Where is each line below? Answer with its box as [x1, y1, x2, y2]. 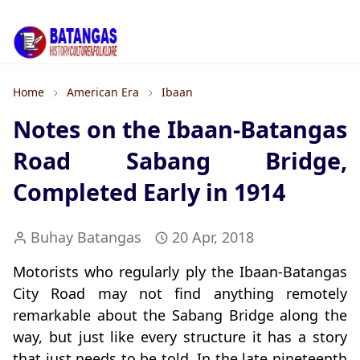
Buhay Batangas [31, 227, 141, 247]
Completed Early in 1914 [13, 176, 285, 208]
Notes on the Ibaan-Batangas [13, 113, 347, 145]
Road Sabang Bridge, [13, 145, 347, 177]
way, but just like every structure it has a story [13, 327, 347, 347]
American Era [67, 84, 139, 100]
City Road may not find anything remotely [13, 284, 347, 304]
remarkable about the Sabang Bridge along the [13, 305, 347, 325]
